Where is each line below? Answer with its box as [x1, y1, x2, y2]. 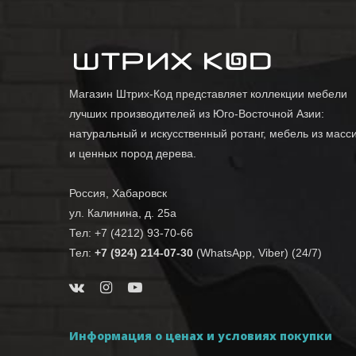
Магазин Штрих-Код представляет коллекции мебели [69, 87, 347, 101]
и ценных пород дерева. [69, 147, 196, 161]
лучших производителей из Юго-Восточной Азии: [69, 107, 324, 121]
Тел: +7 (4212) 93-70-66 [69, 226, 193, 240]
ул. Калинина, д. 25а [69, 207, 176, 220]
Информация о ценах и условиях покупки [69, 328, 332, 344]
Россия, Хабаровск [69, 187, 167, 200]
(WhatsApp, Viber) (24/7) [193, 246, 322, 260]
